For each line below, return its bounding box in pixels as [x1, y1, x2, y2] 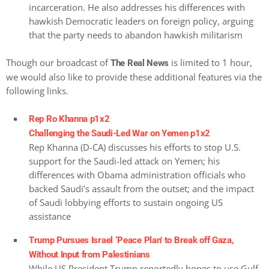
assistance [29, 210, 71, 222]
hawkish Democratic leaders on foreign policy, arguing [29, 14, 253, 27]
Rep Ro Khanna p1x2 [29, 113, 110, 124]
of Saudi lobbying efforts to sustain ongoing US [29, 196, 223, 208]
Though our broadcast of [6, 56, 110, 68]
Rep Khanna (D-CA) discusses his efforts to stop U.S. [29, 141, 241, 153]
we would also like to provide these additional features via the [6, 70, 262, 83]
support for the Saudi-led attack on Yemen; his [29, 154, 220, 167]
